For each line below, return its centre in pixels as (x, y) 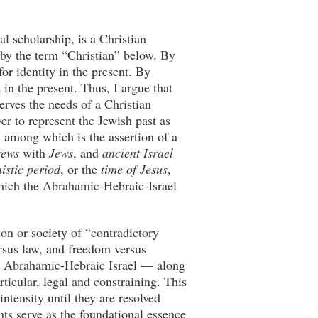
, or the (81, 169)
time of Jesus (134, 169)
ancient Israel (138, 153)
